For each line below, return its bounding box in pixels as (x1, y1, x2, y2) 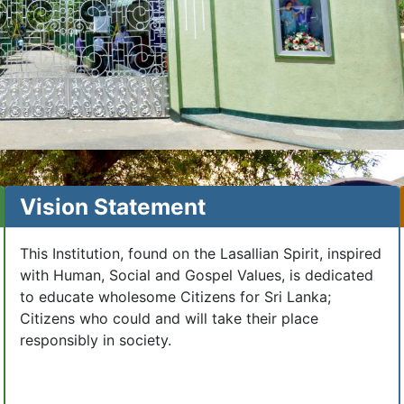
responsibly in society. (20, 331, 172, 350)
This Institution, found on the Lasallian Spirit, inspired (20, 244, 382, 263)
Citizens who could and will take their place (20, 309, 319, 328)
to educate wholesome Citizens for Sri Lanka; (20, 288, 332, 307)
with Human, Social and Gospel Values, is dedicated (20, 266, 374, 285)
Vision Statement (20, 193, 207, 221)
